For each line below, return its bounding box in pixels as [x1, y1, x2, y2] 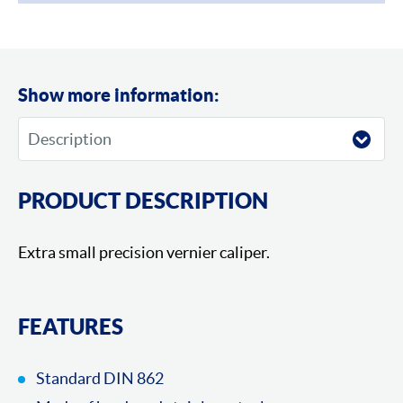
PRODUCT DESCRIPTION [18, 188, 268, 214]
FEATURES [18, 314, 123, 340]
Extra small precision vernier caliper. [18, 243, 270, 263]
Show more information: [18, 85, 219, 106]
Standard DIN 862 [36, 369, 164, 389]
